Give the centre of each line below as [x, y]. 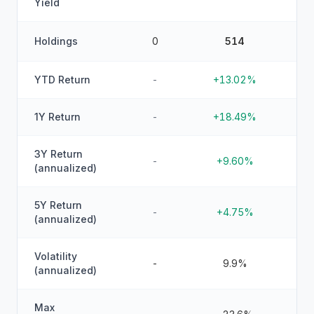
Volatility [56, 256]
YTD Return [62, 80]
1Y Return [57, 117]
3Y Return [59, 154]
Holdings [56, 41]
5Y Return [58, 205]
